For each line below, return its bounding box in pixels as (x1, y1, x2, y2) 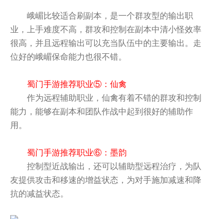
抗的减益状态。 (10, 187, 69, 199)
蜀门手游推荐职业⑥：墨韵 (27, 146, 127, 158)
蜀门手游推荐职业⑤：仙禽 (27, 77, 127, 89)
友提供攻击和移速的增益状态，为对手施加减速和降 (10, 173, 202, 185)
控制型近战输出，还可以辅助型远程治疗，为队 (27, 159, 202, 172)
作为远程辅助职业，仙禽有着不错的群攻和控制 (27, 91, 202, 103)
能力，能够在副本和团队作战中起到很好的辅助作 (10, 105, 194, 117)
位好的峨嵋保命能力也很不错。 (10, 50, 127, 62)
